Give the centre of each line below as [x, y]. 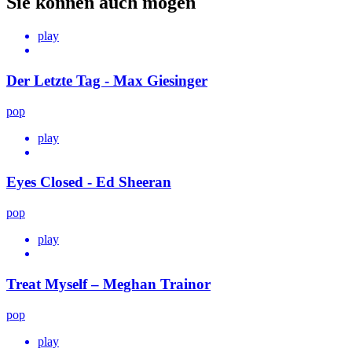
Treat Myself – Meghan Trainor [108, 284]
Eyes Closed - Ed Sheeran [89, 182]
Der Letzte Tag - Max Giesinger [107, 81]
